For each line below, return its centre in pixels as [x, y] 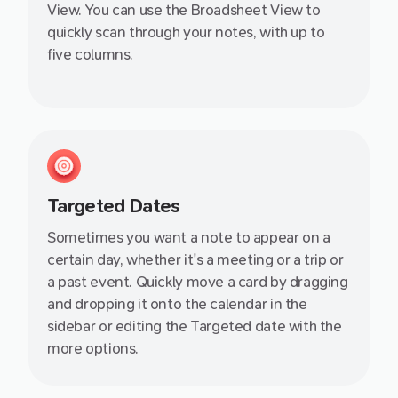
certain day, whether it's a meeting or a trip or [195, 260]
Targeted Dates [114, 207]
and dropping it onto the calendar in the [177, 305]
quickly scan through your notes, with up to [186, 33]
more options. [93, 349]
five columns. [90, 55]
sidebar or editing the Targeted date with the [195, 327]
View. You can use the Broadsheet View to [184, 11]
